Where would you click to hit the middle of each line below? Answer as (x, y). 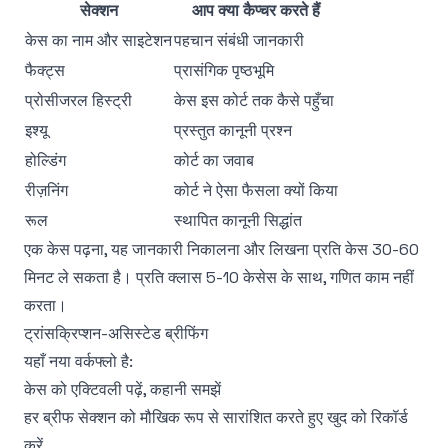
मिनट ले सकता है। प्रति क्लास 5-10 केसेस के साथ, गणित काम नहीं (219, 277)
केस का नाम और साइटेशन (98, 40)
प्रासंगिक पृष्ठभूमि (224, 70)
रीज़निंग (46, 190)
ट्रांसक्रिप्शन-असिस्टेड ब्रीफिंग (116, 333)
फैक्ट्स (45, 70)
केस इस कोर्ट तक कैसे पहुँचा (254, 100)
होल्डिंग (45, 160)
